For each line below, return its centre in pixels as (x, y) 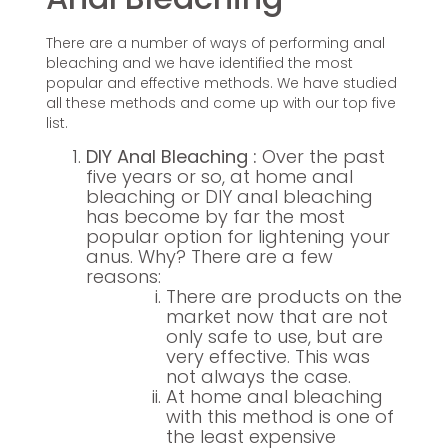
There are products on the (283, 297)
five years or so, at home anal (219, 177)
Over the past (320, 157)
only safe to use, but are (274, 337)
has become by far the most (215, 217)
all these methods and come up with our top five (220, 103)
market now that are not (276, 317)
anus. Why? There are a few (209, 257)
